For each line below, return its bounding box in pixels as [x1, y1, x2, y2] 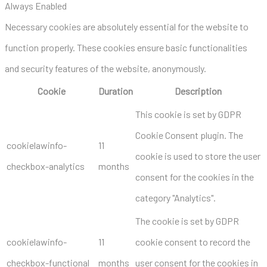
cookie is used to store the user [135, 150, 260, 162]
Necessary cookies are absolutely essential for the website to [5, 20, 249, 32]
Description [174, 85, 222, 97]
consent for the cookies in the [135, 170, 254, 182]
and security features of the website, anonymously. [5, 62, 206, 74]
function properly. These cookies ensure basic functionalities [5, 41, 247, 53]
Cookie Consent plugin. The [135, 129, 243, 141]
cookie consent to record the [135, 235, 250, 247]
